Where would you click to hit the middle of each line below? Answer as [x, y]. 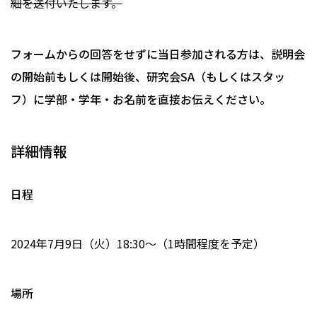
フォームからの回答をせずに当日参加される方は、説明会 [158, 54]
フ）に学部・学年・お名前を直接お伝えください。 [141, 99]
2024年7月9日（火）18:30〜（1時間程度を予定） [138, 244]
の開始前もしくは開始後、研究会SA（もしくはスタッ [148, 77]
